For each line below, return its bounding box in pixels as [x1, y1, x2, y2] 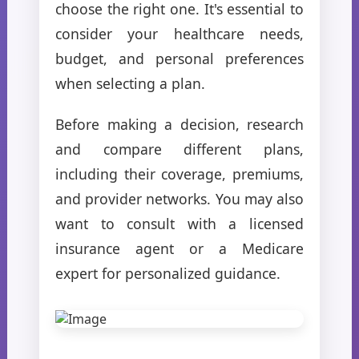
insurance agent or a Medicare [55, 238, 304, 258]
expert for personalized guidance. [55, 263, 280, 283]
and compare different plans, [55, 139, 304, 159]
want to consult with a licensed [55, 213, 304, 233]
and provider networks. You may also [55, 188, 304, 208]
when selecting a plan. [55, 73, 205, 93]
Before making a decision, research [55, 114, 304, 134]
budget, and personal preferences [55, 48, 304, 68]
